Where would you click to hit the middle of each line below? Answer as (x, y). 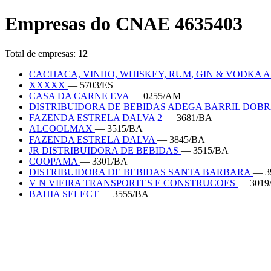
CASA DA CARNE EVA (80, 96)
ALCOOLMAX (62, 128)
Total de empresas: (41, 53)
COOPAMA (54, 161)
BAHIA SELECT (65, 194)
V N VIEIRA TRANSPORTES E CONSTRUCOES (133, 183)
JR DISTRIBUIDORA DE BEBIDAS (105, 150)
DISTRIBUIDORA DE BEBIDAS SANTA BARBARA (141, 172)
